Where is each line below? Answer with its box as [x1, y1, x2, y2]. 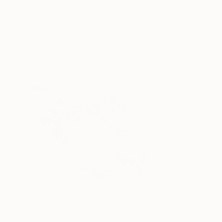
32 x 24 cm [94, 24, 130, 33]
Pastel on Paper [28, 24, 80, 33]
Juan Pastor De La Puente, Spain [28, 13, 135, 22]
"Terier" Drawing [28, 1, 93, 12]
